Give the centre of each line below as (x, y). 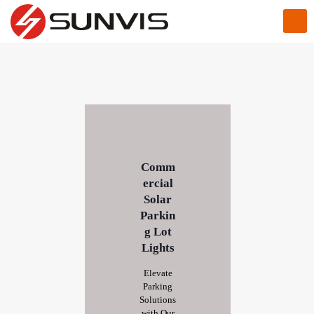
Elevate (158, 273)
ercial (158, 183)
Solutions (158, 300)
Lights (158, 248)
